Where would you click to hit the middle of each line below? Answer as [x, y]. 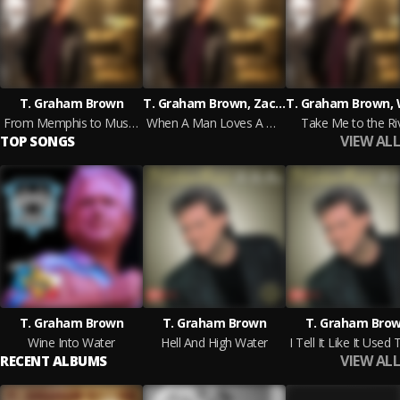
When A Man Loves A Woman [271, 123]
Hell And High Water [214, 342]
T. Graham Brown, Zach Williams [280, 103]
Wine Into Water [71, 342]
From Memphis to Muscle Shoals [133, 123]
